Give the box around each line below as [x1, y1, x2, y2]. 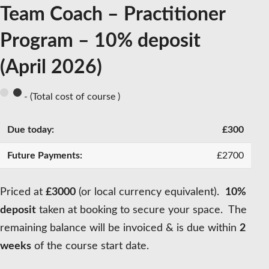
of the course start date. [31, 241, 149, 252]
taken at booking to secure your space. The [36, 205, 247, 216]
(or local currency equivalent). [76, 187, 225, 198]
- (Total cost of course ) [21, 91, 120, 101]
